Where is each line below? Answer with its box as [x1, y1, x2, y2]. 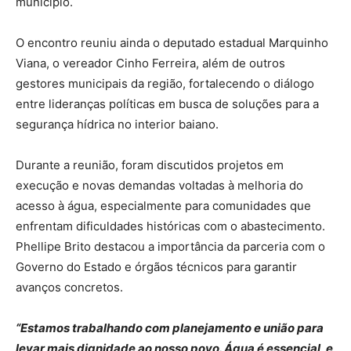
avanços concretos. [16, 280, 123, 295]
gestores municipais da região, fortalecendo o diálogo [16, 76, 314, 92]
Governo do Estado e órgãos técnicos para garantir [16, 259, 297, 275]
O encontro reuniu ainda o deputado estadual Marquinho [16, 35, 328, 51]
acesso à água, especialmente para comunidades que [16, 198, 311, 214]
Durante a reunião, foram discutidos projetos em [16, 157, 284, 173]
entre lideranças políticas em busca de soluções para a [16, 96, 319, 112]
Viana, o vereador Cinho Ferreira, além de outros [16, 56, 285, 71]
